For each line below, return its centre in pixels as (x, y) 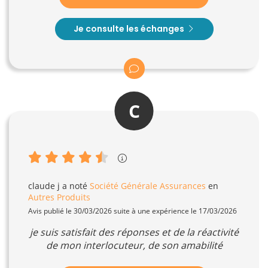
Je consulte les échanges (130, 29)
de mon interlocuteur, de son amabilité (134, 246)
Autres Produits (59, 197)
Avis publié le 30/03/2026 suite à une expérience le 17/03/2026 (133, 211)
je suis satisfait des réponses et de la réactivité (134, 232)
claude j (44, 186)
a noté (75, 186)
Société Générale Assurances (148, 186)
